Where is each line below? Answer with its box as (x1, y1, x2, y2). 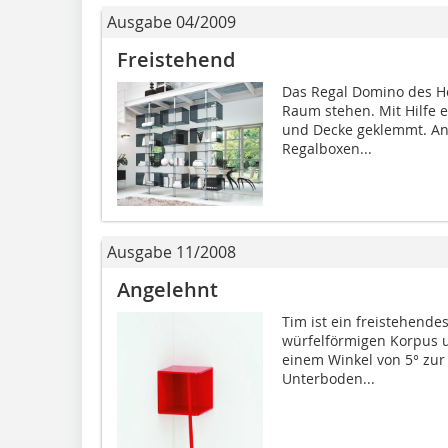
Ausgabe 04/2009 (107, 10, 236, 33)
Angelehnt (117, 276, 223, 304)
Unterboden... (281, 369, 375, 389)
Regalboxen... (281, 138, 372, 158)
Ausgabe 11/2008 (107, 241, 236, 264)
